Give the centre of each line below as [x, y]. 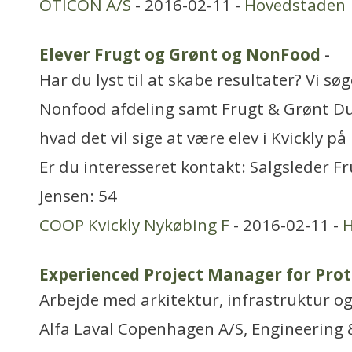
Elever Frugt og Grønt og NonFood [180, 54]
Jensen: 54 [78, 196]
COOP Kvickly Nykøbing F [134, 225]
